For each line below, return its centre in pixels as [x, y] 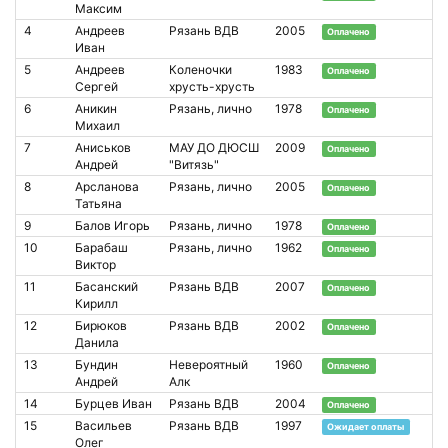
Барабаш [101, 247]
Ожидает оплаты [366, 426]
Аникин [96, 108]
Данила [97, 342]
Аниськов [103, 147]
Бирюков [101, 325]
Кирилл [96, 303]
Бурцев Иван [113, 403]
